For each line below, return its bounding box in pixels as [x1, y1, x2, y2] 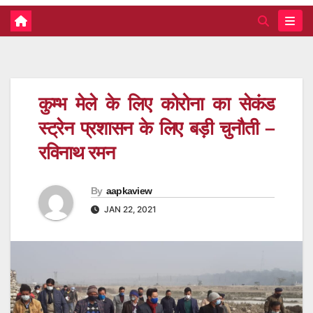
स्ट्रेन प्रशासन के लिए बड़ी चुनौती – [38, 117, 275, 139]
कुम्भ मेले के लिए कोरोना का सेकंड [38, 93, 275, 115]
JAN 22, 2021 [102, 204, 156, 215]
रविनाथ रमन [38, 142, 115, 163]
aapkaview [105, 185, 152, 197]
